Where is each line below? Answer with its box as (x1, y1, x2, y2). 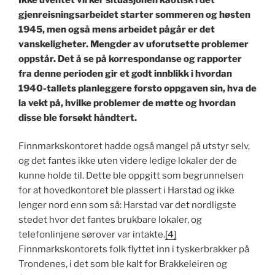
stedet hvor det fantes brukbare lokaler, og (18, 214, 202, 226)
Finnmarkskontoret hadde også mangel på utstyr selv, (18, 141, 250, 152)
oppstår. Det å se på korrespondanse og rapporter (18, 53, 242, 64)
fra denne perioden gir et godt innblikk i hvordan (18, 68, 232, 79)
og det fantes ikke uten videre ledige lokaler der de (18, 155, 237, 167)
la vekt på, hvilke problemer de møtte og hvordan (18, 97, 236, 109)
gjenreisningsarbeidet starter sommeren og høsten (18, 9, 250, 20)
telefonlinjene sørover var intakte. (18, 229, 165, 241)
